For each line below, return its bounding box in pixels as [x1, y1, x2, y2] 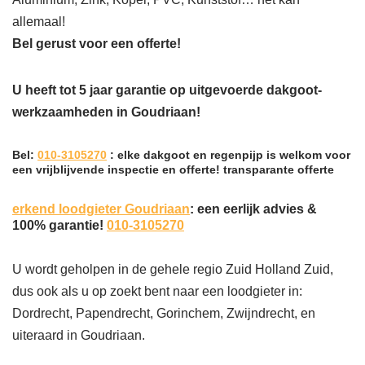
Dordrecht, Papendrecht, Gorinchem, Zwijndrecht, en [12, 306, 315, 321]
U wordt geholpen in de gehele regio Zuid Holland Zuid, [12, 262, 333, 277]
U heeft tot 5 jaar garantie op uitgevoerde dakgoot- [12, 83, 322, 98]
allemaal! [12, 15, 65, 29]
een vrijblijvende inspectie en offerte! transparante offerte [12, 163, 334, 177]
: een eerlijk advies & [190, 202, 317, 217]
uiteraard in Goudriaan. [12, 328, 145, 343]
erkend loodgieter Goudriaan [12, 202, 190, 217]
